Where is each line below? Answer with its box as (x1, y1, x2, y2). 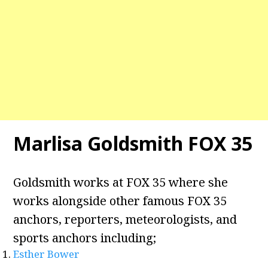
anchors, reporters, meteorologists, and (13, 211, 237, 228)
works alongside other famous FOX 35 (13, 193, 227, 209)
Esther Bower (13, 247, 80, 261)
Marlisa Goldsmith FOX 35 (13, 130, 253, 157)
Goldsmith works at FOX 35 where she (13, 174, 229, 191)
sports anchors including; (13, 230, 157, 246)
